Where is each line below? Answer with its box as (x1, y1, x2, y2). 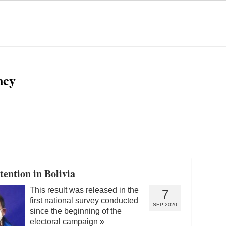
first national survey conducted (30, 196, 138, 205)
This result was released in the (30, 185, 139, 194)
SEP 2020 (153, 201, 177, 207)
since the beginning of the (30, 206, 122, 215)
